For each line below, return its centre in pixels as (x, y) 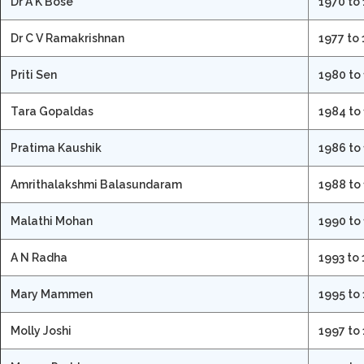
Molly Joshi (41, 330)
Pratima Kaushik (56, 147)
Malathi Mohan (53, 221)
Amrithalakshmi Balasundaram (96, 184)
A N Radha (39, 257)
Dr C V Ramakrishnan (67, 38)
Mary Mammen (52, 294)
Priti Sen (34, 74)
